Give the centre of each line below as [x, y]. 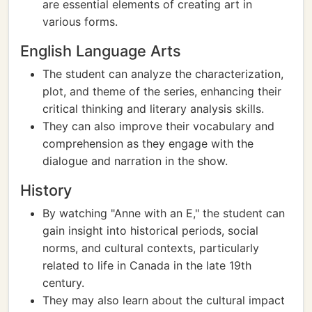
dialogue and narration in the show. [135, 161]
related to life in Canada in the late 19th [147, 265]
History [46, 190]
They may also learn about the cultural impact [164, 300]
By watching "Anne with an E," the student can [164, 213]
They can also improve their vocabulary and [158, 126]
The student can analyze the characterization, [163, 74]
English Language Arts [101, 51]
